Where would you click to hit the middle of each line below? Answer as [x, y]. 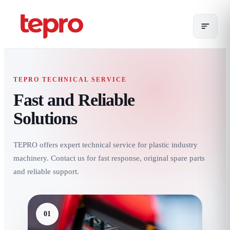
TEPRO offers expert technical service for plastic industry [106, 145]
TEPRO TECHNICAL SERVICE [70, 80]
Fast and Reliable [74, 100]
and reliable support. [46, 171]
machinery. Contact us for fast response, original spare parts [109, 158]
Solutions [45, 118]
